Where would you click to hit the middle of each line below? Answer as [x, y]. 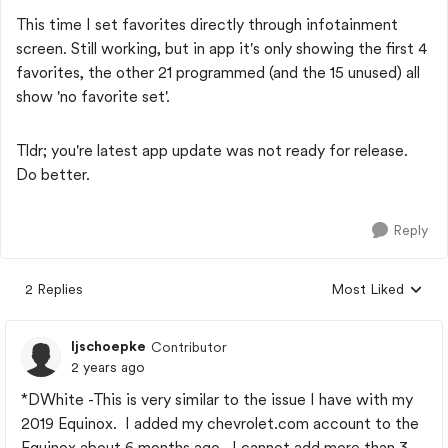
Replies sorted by [386, 298]
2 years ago [108, 367]
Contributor [189, 346]
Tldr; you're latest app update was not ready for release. [212, 150]
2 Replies [54, 289]
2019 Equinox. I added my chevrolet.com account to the [220, 423]
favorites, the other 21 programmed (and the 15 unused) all [218, 72]
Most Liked [367, 289]
